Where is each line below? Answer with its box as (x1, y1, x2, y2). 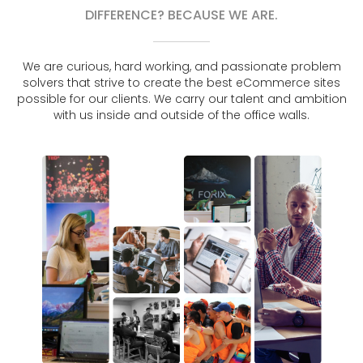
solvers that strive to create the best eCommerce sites (23, 74, 340, 91)
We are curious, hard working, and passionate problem (22, 58, 341, 75)
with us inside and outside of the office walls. (53, 106, 310, 123)
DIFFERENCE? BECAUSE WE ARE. (85, 5, 278, 24)
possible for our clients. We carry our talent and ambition (16, 90, 347, 107)
